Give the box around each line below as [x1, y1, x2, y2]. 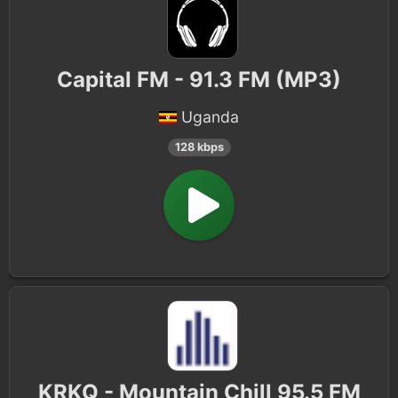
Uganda [181, 107, 239, 126]
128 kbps [174, 140, 224, 154]
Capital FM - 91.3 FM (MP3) [57, 67, 341, 92]
